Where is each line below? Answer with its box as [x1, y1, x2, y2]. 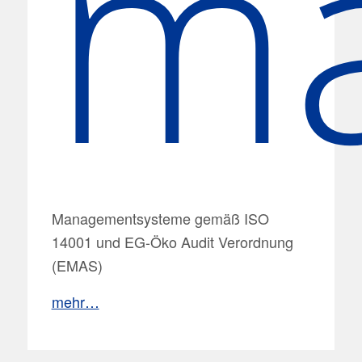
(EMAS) [51, 255, 103, 276]
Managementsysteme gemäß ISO [51, 208, 269, 229]
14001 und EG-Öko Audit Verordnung [51, 231, 293, 253]
